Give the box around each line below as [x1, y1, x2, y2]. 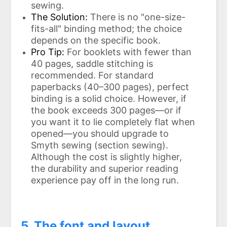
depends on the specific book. [31, 34, 161, 46]
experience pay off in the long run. [31, 174, 179, 185]
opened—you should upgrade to [31, 128, 169, 139]
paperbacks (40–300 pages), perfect [31, 81, 189, 92]
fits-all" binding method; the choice [31, 23, 182, 34]
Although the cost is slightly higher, [31, 151, 182, 162]
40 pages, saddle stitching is [31, 58, 153, 69]
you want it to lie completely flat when [31, 116, 195, 127]
